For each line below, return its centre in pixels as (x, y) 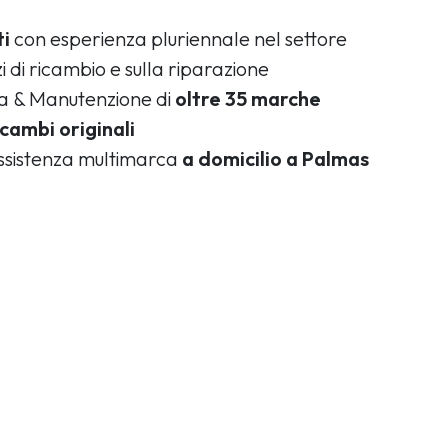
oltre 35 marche (248, 98)
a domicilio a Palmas (275, 158)
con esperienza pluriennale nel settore (178, 38)
